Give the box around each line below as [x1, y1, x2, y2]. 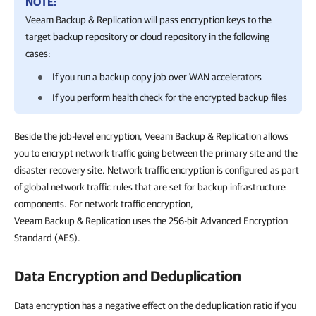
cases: [25, 48, 51, 59]
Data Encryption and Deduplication [14, 267, 241, 284]
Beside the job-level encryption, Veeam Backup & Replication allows [14, 130, 288, 142]
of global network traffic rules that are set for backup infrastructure [14, 181, 286, 193]
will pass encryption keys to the [142, 14, 272, 25]
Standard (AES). [14, 232, 80, 243]
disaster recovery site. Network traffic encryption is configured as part [14, 164, 299, 176]
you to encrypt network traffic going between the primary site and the [14, 147, 298, 159]
